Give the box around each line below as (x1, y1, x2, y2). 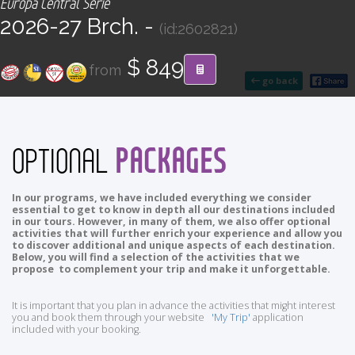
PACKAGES (115, 137, 227, 183)
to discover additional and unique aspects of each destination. (12, 239, 335, 253)
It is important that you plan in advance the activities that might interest (12, 299, 335, 313)
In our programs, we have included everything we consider (12, 191, 311, 205)
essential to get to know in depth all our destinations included (12, 203, 335, 217)
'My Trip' (212, 311, 250, 325)
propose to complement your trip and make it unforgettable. (12, 262, 330, 277)
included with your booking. (12, 323, 141, 337)
